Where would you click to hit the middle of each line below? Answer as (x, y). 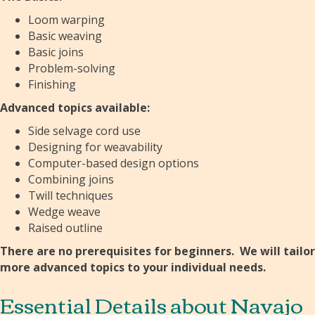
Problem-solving (72, 68)
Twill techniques (71, 195)
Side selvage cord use (84, 131)
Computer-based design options (114, 163)
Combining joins (72, 179)
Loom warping (66, 20)
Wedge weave (64, 212)
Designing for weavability (95, 147)
